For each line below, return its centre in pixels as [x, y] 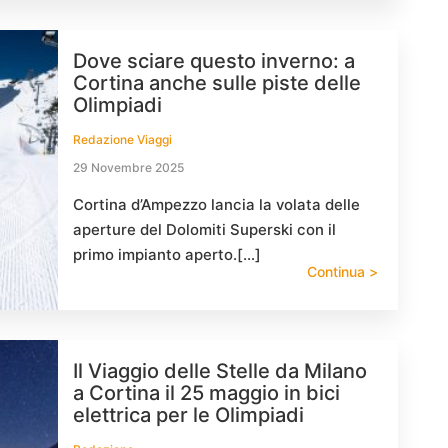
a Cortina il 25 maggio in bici [206, 393]
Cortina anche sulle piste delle [217, 83]
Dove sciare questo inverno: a [214, 61]
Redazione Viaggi [122, 139]
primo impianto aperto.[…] [167, 254]
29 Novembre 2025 [128, 167]
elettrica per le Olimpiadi [188, 415]
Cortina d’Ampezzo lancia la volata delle [216, 204]
